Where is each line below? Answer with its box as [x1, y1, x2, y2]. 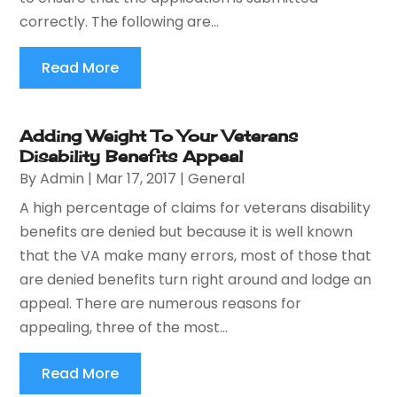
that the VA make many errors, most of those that [19, 245, 372, 266]
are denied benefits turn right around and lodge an [19, 269, 372, 290]
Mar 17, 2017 [96, 167, 177, 189]
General [188, 167, 245, 189]
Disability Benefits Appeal [19, 145, 244, 166]
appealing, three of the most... [19, 316, 229, 338]
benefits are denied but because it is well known [19, 221, 354, 242]
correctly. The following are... [19, 11, 220, 32]
